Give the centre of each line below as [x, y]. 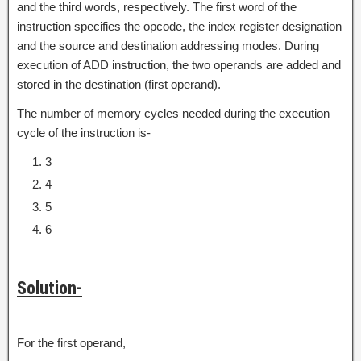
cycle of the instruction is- [84, 132]
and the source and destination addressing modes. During [168, 45]
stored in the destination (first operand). [119, 84]
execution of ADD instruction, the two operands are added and [179, 64]
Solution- [50, 288]
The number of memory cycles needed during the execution [173, 113]
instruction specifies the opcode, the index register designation [179, 26]
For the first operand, [71, 342]
